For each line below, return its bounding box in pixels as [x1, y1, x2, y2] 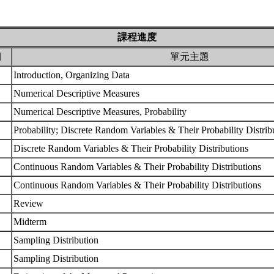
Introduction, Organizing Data [13, 70, 132, 80]
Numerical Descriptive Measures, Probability [13, 106, 189, 117]
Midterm [13, 217, 49, 227]
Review [13, 198, 46, 209]
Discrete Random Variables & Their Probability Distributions [13, 143, 251, 154]
